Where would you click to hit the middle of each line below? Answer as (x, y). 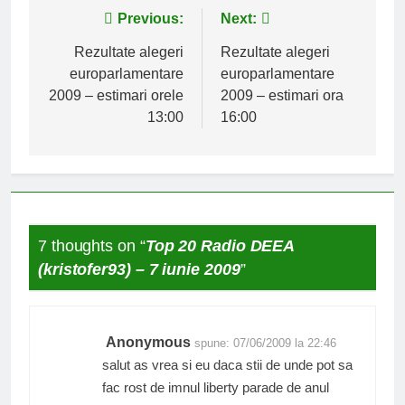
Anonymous (148, 343)
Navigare (91, 23)
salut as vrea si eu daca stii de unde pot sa (227, 365)
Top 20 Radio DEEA (220, 246)
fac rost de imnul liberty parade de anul (216, 388)
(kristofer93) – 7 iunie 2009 (139, 270)
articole (85, 88)
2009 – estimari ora (282, 95)
